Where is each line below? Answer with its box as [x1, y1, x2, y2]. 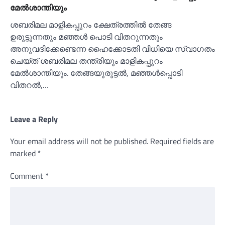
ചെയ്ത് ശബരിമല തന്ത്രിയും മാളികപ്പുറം [10, 54, 163, 67]
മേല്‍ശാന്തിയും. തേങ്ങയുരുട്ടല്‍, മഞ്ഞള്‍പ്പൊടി [10, 66, 182, 79]
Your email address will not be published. [10, 135, 148, 147]
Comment [10, 169, 45, 182]
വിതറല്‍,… [10, 78, 49, 91]
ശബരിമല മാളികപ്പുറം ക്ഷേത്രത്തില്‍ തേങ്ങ [10, 18, 171, 31]
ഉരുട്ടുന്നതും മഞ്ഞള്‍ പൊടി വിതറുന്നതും [10, 30, 163, 43]
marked [10, 147, 38, 159]
